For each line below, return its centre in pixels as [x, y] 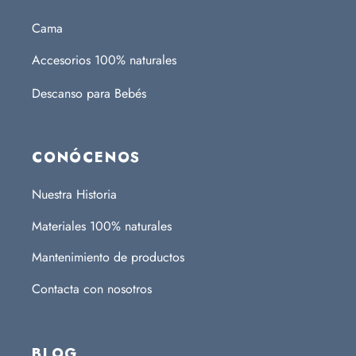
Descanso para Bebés [89, 93]
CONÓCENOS [87, 157]
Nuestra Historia [74, 194]
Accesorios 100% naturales [104, 60]
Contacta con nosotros [92, 289]
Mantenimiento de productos [108, 257]
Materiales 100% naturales [102, 226]
